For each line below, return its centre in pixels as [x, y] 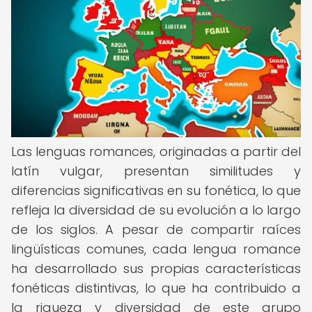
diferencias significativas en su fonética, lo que [156, 190]
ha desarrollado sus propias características [156, 268]
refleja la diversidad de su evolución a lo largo [156, 210]
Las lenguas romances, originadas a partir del [156, 151]
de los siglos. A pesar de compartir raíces [156, 229]
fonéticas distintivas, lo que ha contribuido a [156, 288]
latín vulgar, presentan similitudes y [156, 171]
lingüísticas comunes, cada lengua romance [156, 249]
